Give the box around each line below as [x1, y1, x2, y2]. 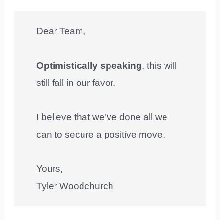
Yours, [36, 164, 63, 174]
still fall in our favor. [36, 78, 116, 88]
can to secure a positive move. [36, 129, 165, 140]
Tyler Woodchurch [36, 181, 114, 192]
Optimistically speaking [36, 60, 142, 71]
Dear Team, [36, 26, 86, 37]
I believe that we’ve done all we [36, 112, 168, 123]
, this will [142, 60, 177, 71]
